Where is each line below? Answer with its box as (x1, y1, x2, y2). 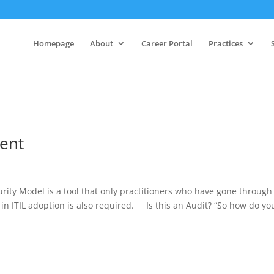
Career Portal (141, 38, 193, 49)
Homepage (32, 38, 74, 49)
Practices (208, 38, 243, 49)
